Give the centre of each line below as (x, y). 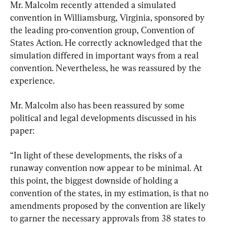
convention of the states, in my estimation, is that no (110, 193)
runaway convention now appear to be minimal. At (107, 168)
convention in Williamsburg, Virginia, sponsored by (108, 17)
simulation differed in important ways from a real (105, 55)
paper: (22, 130)
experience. (32, 80)
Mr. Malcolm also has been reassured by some (98, 105)
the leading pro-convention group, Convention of (103, 30)
